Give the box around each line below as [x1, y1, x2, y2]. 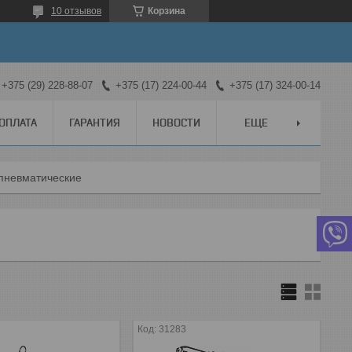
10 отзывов [51, 5, 101, 16]
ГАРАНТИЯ [69, 115, 120, 129]
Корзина [148, 5, 185, 16]
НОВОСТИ [152, 115, 200, 129]
